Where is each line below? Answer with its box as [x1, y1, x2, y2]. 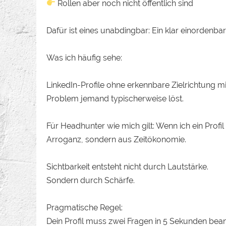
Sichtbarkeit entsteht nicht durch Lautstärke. [46, 161, 208, 172]
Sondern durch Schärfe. [46, 175, 135, 185]
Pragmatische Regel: [46, 202, 123, 212]
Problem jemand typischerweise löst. [46, 93, 184, 103]
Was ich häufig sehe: [46, 52, 122, 63]
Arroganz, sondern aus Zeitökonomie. [46, 134, 186, 144]
